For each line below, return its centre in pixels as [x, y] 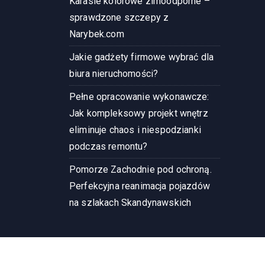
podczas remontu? [109, 147]
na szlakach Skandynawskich [130, 203]
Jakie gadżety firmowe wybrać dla [142, 57]
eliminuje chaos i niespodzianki [135, 130]
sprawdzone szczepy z [119, 18]
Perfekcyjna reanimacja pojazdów [140, 186]
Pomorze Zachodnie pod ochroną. [140, 170]
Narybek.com [97, 34]
